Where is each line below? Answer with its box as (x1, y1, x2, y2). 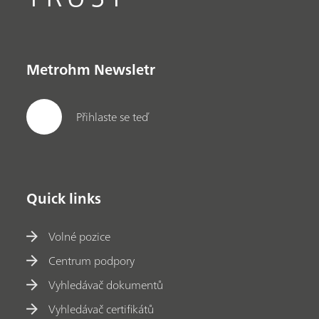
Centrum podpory (48, 251, 135, 271)
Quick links (26, 186, 102, 211)
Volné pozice (48, 226, 111, 247)
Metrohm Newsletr (26, 57, 156, 83)
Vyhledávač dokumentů (48, 275, 164, 296)
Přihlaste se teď (76, 106, 149, 127)
